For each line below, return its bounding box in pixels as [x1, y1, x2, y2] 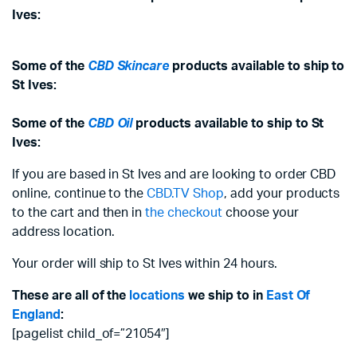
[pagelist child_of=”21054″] [12, 328, 171, 340]
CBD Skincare [87, 60, 170, 73]
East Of [265, 289, 311, 302]
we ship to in [185, 289, 266, 302]
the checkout [145, 206, 222, 219]
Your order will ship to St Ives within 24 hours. [12, 257, 277, 270]
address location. [12, 226, 115, 238]
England [12, 308, 61, 321]
